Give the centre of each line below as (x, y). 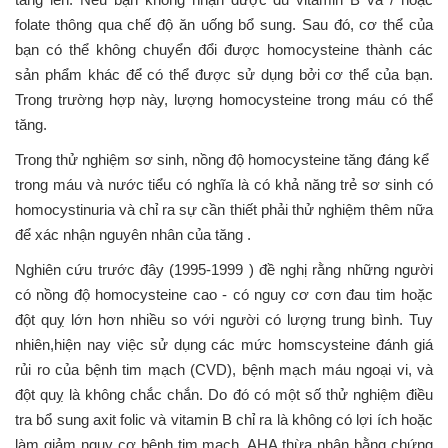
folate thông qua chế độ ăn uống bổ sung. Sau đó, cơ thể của (224, 24)
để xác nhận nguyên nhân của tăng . (133, 234)
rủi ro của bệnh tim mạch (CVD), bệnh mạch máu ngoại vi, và (224, 369)
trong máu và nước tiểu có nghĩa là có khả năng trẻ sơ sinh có (224, 184)
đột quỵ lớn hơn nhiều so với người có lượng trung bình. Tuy (224, 319)
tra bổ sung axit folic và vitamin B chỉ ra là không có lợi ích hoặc (224, 419)
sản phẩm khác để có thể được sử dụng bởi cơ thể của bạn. (224, 74)
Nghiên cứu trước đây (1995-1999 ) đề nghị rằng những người (224, 269)
